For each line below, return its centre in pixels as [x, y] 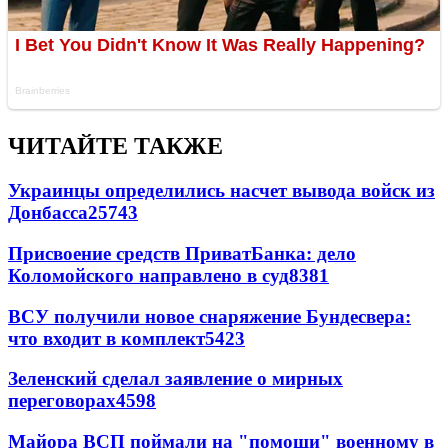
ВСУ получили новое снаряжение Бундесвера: [209, 316]
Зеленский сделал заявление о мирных [175, 379]
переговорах [62, 401]
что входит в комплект [106, 338]
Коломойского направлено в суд [148, 275]
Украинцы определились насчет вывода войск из [221, 191]
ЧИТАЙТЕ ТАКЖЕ [115, 146]
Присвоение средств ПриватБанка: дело [182, 253]
